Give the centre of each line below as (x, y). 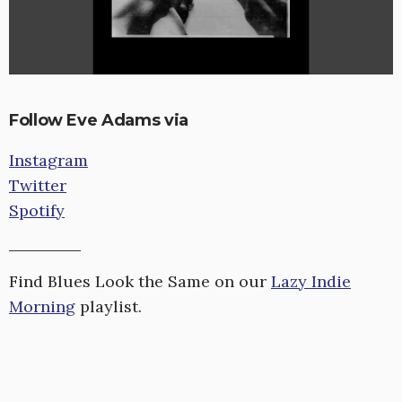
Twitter (38, 186)
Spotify (37, 211)
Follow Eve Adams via (99, 121)
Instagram (48, 161)
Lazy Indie (311, 282)
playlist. (109, 307)
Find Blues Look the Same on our (140, 282)
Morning (42, 307)
